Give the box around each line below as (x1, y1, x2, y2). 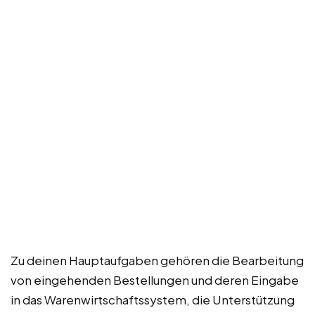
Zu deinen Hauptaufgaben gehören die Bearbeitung (11, 252, 304, 268)
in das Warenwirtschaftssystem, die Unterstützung (11, 291, 295, 307)
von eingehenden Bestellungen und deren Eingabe (11, 271, 299, 288)
